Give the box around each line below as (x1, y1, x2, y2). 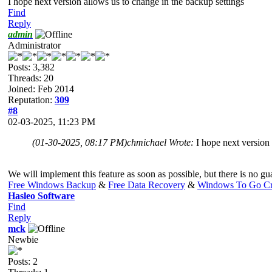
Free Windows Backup (8, 179, 96, 190)
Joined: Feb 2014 (8, 83, 74, 94)
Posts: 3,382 (8, 61, 55, 72)
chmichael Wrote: (127, 137, 196, 148)
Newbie (8, 234, 38, 245)
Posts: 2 (8, 256, 38, 267)
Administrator (8, 39, 61, 50)
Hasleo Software (8, 190, 75, 201)
